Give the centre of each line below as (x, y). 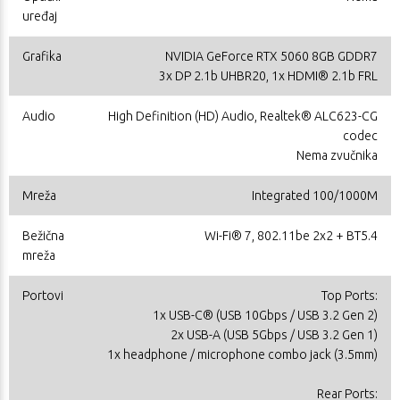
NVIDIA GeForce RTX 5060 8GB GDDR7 (271, 56)
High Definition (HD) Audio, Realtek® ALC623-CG (243, 116)
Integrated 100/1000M (315, 195)
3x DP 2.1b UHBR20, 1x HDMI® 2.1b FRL (268, 75)
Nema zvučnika (337, 155)
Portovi (43, 295)
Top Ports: (350, 295)
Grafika (42, 56)
